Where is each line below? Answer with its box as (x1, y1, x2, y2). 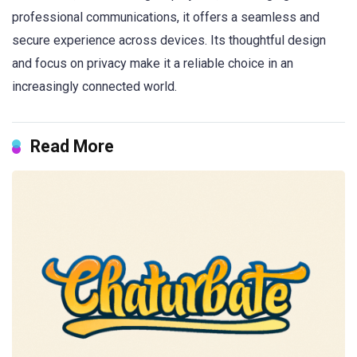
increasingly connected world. (12, 79, 177, 95)
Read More (30, 136, 114, 157)
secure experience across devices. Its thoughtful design (12, 33, 326, 49)
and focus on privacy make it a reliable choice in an (12, 56, 293, 72)
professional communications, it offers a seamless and (12, 10, 320, 25)
